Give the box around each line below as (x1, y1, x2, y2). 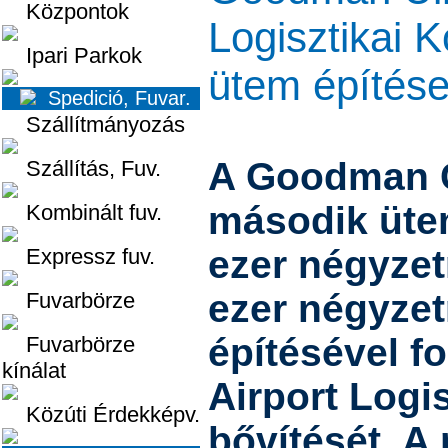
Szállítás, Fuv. (2, 156, 161, 181)
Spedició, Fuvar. (36, 87, 191, 109)
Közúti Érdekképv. (2, 402, 200, 427)
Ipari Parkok (2, 43, 142, 68)
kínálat (2, 358, 66, 383)
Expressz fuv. (2, 244, 155, 269)
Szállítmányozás (2, 112, 185, 137)
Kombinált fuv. (2, 200, 162, 225)
